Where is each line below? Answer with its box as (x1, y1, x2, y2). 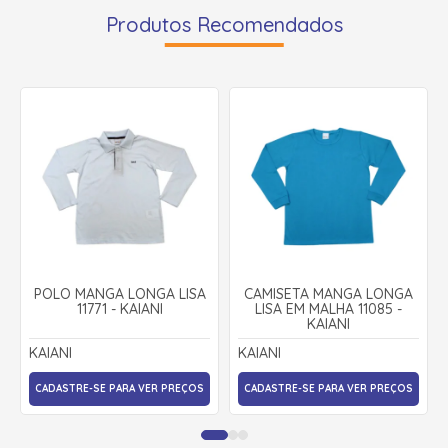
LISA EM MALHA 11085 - (255, 299, 402, 318)
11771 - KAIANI (76, 299, 163, 318)
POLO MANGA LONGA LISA (33, 284, 206, 303)
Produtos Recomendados (105, 11, 343, 37)
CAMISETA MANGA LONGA (244, 284, 413, 303)
